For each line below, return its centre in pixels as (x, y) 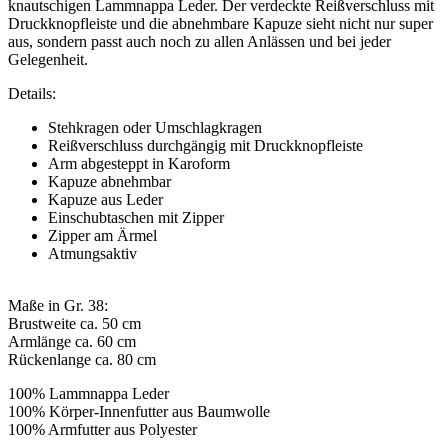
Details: (32, 94)
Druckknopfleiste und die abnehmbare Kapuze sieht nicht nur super (220, 24)
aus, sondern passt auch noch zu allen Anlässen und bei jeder (199, 42)
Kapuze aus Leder (105, 200)
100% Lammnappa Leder (88, 394)
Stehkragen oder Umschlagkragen (155, 128)
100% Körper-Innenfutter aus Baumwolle (139, 412)
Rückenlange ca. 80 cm (82, 360)
